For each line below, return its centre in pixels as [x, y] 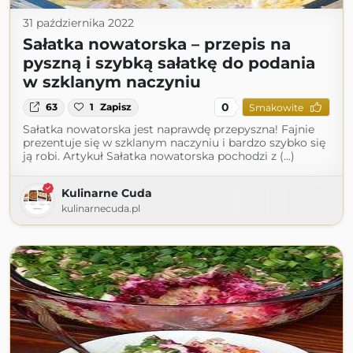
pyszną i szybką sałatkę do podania [169, 63]
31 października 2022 [78, 23]
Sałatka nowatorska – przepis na [157, 45]
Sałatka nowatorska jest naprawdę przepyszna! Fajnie [169, 130]
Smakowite [276, 107]
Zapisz [116, 107]
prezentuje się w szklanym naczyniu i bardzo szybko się [174, 143]
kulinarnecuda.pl [101, 209]
